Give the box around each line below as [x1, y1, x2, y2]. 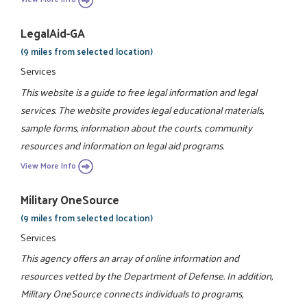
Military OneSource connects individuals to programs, [21, 284, 244, 303]
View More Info [21, 158, 77, 173]
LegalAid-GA [21, 23, 86, 44]
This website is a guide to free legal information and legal [21, 82, 258, 101]
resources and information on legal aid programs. [21, 136, 225, 154]
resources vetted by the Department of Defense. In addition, [21, 267, 273, 285]
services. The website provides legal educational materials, [21, 100, 265, 119]
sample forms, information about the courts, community [21, 118, 253, 136]
